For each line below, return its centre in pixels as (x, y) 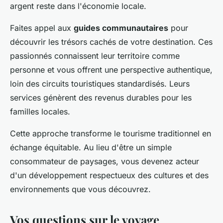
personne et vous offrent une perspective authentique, (111, 70)
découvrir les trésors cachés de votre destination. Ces (111, 42)
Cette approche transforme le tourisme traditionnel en (111, 134)
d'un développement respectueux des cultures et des (109, 175)
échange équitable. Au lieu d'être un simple (91, 148)
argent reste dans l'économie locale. (78, 6)
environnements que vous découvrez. (80, 189)
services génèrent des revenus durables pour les (101, 98)
